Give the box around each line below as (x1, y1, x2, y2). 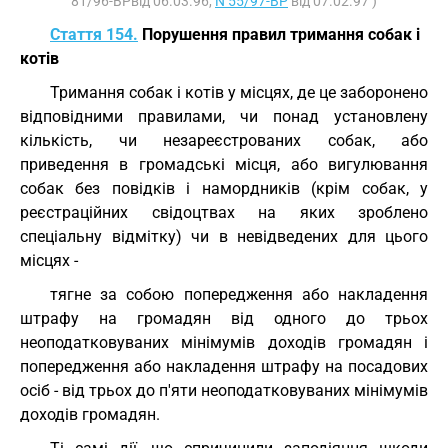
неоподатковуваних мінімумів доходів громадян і (20, 333, 428, 352)
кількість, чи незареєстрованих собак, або (20, 131, 428, 150)
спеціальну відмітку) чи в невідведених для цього (20, 227, 428, 246)
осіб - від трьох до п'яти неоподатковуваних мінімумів (20, 381, 428, 400)
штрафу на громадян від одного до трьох (20, 309, 428, 328)
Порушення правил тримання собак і (138, 25, 420, 44)
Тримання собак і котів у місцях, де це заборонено (50, 83, 428, 102)
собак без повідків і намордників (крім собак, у (20, 179, 428, 198)
